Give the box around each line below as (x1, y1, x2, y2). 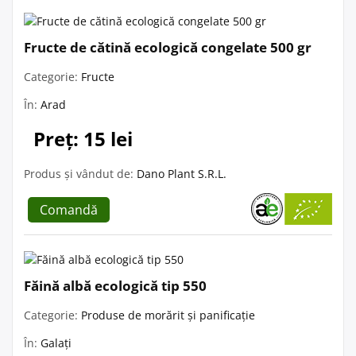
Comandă (40, 200, 98, 219)
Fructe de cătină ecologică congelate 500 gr (24, 37, 311, 56)
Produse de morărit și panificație (81, 307, 255, 323)
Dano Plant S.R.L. (137, 165, 226, 181)
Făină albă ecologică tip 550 (24, 276, 207, 295)
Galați (41, 335, 72, 350)
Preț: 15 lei (33, 125, 133, 152)
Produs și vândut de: (24, 165, 137, 181)
